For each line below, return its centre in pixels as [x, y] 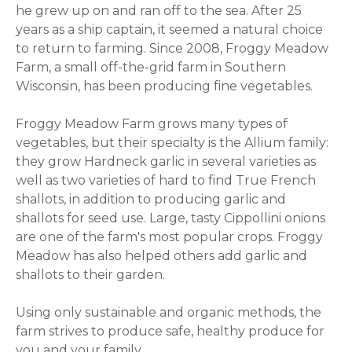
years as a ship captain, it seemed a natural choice [170, 29]
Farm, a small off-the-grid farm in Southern [151, 67]
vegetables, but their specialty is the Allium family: [172, 142]
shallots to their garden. [91, 274]
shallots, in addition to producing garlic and [151, 199]
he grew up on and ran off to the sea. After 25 [159, 10]
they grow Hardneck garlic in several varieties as [166, 161]
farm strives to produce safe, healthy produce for [170, 331]
